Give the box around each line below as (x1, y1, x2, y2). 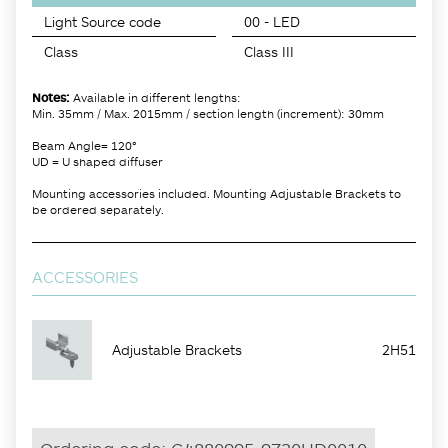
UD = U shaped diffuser (32, 153, 163, 169)
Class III (244, 42, 294, 60)
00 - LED (244, 12, 300, 30)
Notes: (32, 89, 73, 105)
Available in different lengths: (73, 89, 241, 105)
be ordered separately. (32, 201, 164, 217)
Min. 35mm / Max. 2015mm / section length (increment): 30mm (32, 105, 384, 121)
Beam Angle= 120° (32, 137, 137, 153)
